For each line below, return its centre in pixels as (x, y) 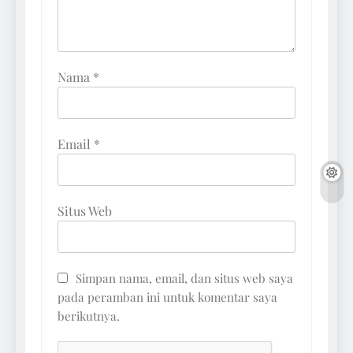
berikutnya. (89, 316)
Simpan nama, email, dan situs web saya (184, 279)
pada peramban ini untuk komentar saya (167, 297)
